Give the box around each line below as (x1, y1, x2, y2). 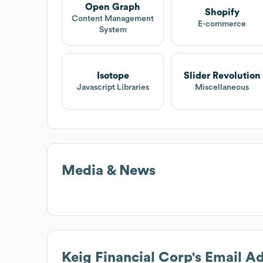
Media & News (62, 163, 156, 178)
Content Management (72, 14, 154, 23)
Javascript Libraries (76, 83, 149, 92)
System (99, 25, 127, 34)
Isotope (96, 70, 129, 80)
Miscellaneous (195, 83, 249, 92)
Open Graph (85, 2, 141, 12)
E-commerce (198, 20, 247, 29)
